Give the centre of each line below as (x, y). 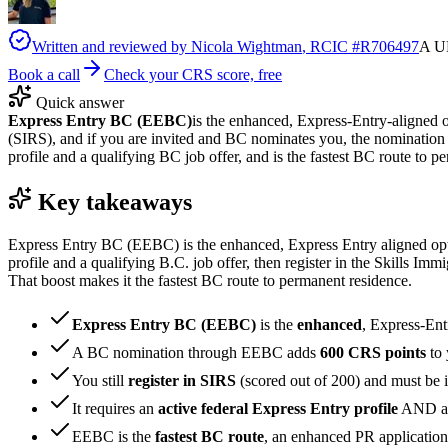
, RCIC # (331, 46)
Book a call (44, 74)
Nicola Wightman (246, 46)
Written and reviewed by (111, 46)
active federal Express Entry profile (278, 408)
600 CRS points (373, 352)
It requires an (115, 408)
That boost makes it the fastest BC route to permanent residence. (210, 280)
